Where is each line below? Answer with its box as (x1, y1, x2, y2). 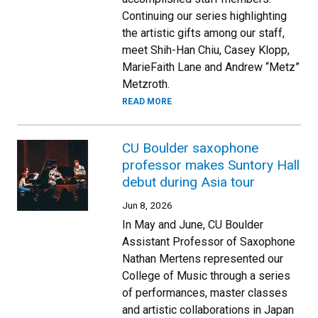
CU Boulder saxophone (122, 139, 258, 156)
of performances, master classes (122, 285, 287, 300)
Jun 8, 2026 (122, 199, 172, 211)
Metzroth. (122, 77, 170, 91)
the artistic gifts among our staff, (122, 26, 285, 40)
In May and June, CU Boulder (122, 217, 263, 231)
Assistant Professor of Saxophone (122, 234, 295, 248)
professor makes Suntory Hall (122, 156, 300, 173)
